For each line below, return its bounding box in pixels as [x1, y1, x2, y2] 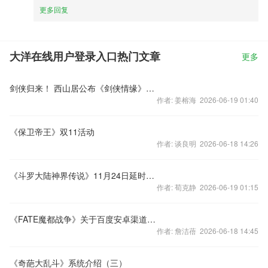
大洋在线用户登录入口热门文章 [10, 51, 160, 63]
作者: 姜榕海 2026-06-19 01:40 [157, 95, 258, 105]
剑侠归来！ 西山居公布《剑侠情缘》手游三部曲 [146, 82, 154, 94]
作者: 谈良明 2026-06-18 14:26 [157, 138, 258, 148]
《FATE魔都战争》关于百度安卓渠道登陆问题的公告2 [147, 213, 156, 225]
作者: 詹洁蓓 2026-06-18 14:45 [157, 226, 258, 236]
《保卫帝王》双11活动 [10, 126, 95, 138]
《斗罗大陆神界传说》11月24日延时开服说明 [146, 169, 154, 181]
